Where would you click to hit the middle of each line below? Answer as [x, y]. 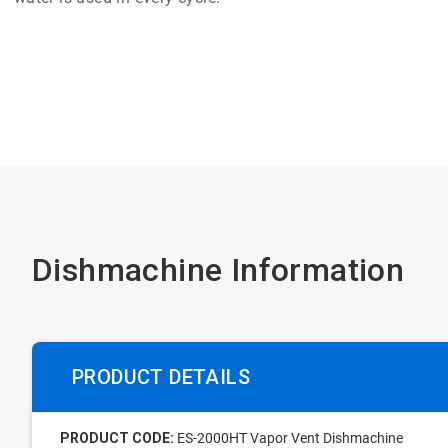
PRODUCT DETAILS [160, 377]
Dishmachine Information [218, 270]
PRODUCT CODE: [116, 438]
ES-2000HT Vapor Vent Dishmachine [288, 438]
